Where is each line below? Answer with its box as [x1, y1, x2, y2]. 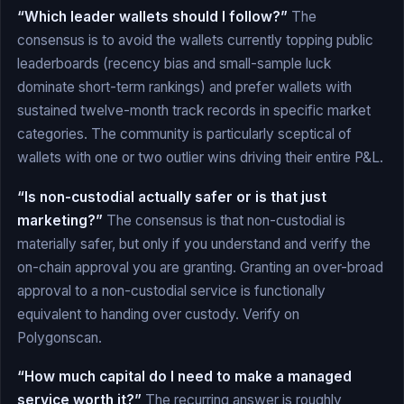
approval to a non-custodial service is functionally [17, 281, 326, 299]
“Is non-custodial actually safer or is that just [17, 188, 326, 206]
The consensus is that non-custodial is [103, 211, 345, 229]
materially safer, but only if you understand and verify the [17, 234, 371, 252]
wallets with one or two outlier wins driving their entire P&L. [17, 149, 383, 167]
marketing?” [17, 211, 103, 229]
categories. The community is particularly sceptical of [17, 125, 352, 143]
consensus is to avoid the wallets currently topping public [17, 32, 373, 50]
